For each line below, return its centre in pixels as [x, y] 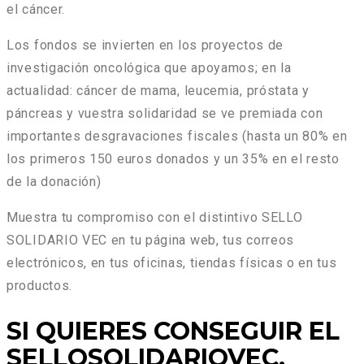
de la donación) [54, 182]
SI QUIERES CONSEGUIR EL [173, 331]
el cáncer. [36, 10]
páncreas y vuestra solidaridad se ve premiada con [165, 114]
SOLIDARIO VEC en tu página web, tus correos [151, 240]
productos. [39, 286]
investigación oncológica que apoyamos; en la [149, 68]
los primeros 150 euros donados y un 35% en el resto [173, 159]
